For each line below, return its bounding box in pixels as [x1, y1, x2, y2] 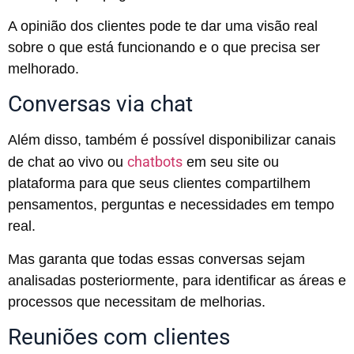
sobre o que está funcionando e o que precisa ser [8, 39, 320, 55]
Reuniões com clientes [8, 324, 230, 351]
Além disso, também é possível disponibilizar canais [8, 132, 336, 149]
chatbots [127, 153, 183, 171]
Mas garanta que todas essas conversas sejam [8, 250, 305, 267]
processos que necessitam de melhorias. [8, 293, 265, 310]
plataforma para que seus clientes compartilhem [8, 175, 311, 192]
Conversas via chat [8, 91, 193, 118]
